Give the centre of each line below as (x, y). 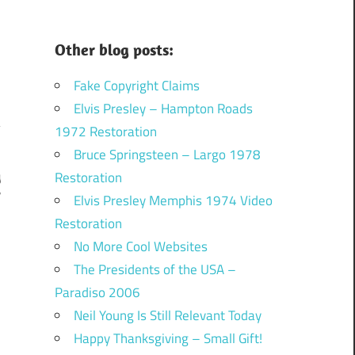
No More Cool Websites (140, 246)
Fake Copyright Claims (136, 85)
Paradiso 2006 (97, 292)
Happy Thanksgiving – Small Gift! (168, 338)
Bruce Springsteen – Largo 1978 (167, 154)
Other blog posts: (114, 49)
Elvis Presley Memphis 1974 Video (173, 200)
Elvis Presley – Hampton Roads (163, 108)
